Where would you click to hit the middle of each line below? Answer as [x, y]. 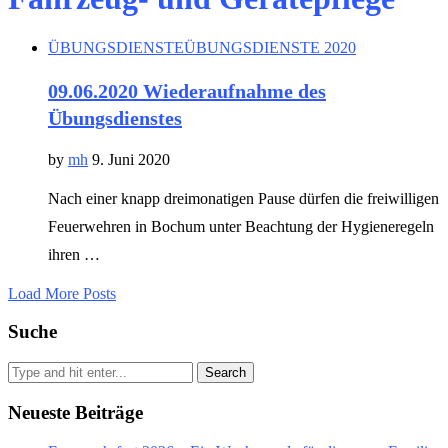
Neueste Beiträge [75, 412]
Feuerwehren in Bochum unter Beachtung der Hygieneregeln [241, 226]
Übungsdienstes [115, 117]
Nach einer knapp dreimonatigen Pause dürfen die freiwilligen [243, 198]
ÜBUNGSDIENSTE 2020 [270, 47]
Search [225, 373]
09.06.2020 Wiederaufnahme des [187, 90]
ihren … [74, 254]
